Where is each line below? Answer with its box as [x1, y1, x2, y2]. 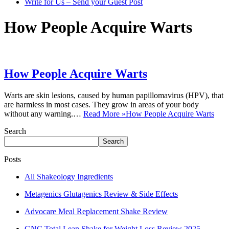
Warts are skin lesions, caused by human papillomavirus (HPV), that [4, 90, 223, 100]
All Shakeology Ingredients [25, 172, 113, 181]
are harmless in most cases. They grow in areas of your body [4, 100, 199, 109]
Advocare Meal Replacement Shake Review [25, 207, 168, 216]
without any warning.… [4, 109, 83, 118]
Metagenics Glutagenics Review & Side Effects [25, 189, 178, 198]
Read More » [83, 109, 126, 118]
